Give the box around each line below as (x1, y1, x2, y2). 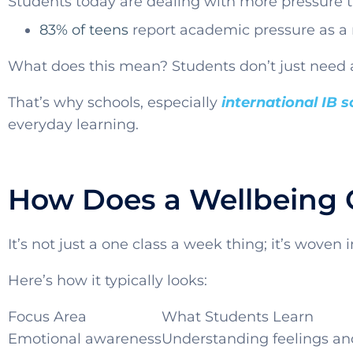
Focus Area (8, 308, 87, 326)
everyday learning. (8, 116, 139, 134)
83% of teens (39, 21, 128, 39)
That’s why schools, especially (8, 94, 221, 112)
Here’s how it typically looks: (8, 272, 207, 290)
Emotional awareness (8, 330, 162, 348)
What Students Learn (162, 308, 314, 326)
